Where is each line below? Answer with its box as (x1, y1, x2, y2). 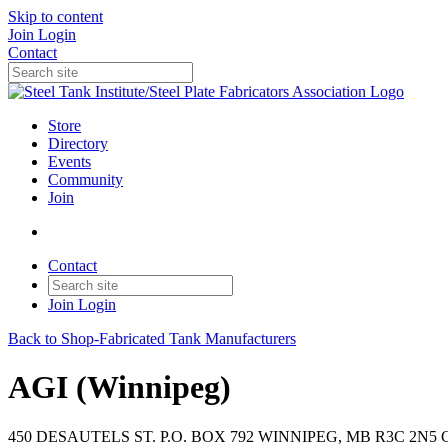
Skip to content (8, 8, 103, 25)
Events (48, 153, 91, 170)
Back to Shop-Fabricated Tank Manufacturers (8, 330, 296, 347)
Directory (48, 135, 108, 152)
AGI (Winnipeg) (8, 369, 231, 406)
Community (48, 171, 123, 188)
